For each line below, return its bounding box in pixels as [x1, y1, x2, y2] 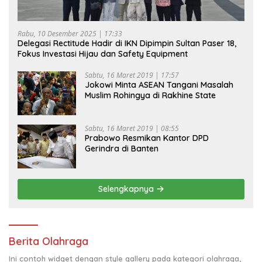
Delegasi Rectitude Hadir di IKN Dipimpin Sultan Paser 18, [18, 38, 236, 49]
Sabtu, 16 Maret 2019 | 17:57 [85, 70, 179, 81]
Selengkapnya [98, 184, 156, 195]
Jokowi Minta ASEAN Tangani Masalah [85, 80, 233, 91]
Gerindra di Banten [85, 143, 158, 154]
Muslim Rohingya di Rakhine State [85, 90, 216, 101]
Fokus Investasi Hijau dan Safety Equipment [18, 49, 188, 60]
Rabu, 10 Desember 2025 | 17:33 [18, 29, 122, 39]
